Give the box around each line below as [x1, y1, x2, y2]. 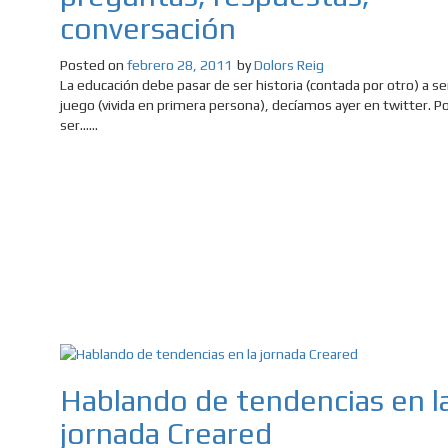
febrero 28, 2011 [127, 57, 232, 74]
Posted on [60, 57, 127, 74]
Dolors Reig [254, 57, 324, 74]
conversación [60, 11, 236, 47]
